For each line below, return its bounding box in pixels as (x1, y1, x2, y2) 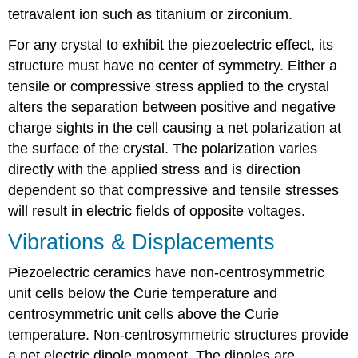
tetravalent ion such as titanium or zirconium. (8, 6, 293, 22)
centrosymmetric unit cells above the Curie (8, 305, 280, 322)
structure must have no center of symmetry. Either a (8, 58, 338, 74)
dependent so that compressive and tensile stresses (8, 182, 340, 199)
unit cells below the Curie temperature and (8, 284, 278, 301)
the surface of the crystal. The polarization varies (8, 141, 318, 157)
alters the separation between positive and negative (8, 99, 336, 116)
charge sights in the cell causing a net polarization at (8, 120, 342, 137)
